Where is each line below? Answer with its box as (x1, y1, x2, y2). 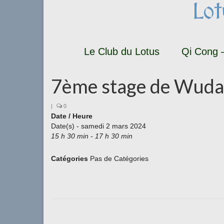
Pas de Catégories (88, 154, 148, 162)
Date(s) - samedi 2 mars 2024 (51, 122, 146, 130)
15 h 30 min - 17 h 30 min (51, 132, 132, 140)
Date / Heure (51, 112, 92, 120)
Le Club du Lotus (84, 46, 159, 57)
